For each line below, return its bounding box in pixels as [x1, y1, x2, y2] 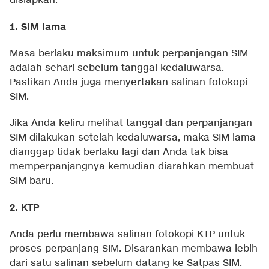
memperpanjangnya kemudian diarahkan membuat [10, 160, 254, 174]
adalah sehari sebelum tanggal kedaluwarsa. [10, 62, 224, 75]
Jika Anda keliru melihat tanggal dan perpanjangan [10, 117, 252, 130]
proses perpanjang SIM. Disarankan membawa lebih [10, 243, 258, 256]
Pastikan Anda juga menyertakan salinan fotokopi [10, 76, 247, 89]
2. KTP [10, 201, 40, 215]
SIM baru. [10, 175, 53, 188]
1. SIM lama [10, 20, 66, 34]
